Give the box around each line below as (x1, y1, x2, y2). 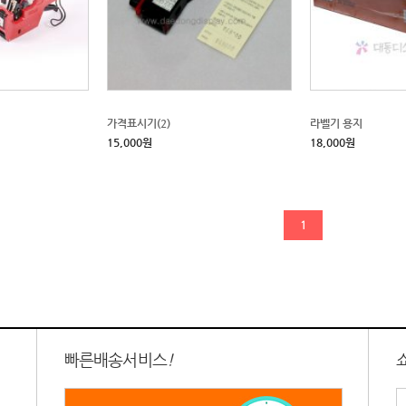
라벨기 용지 (310, 116, 362, 130)
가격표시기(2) (107, 116, 170, 130)
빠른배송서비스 (64, 350, 167, 369)
